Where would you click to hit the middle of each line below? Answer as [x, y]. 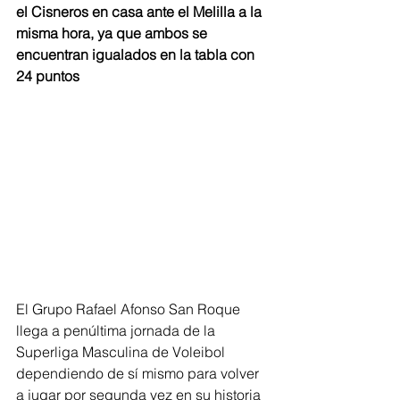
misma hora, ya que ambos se [113, 33]
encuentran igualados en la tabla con [137, 54]
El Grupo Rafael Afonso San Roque [130, 309]
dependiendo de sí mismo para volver [139, 373]
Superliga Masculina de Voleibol [122, 352]
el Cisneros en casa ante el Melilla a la [141, 12]
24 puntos [48, 76]
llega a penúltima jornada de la [117, 330]
